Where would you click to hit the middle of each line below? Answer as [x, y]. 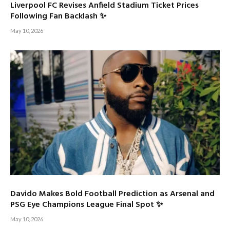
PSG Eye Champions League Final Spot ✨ [87, 205]
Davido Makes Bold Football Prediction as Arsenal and [112, 194]
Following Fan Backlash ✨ [58, 17]
